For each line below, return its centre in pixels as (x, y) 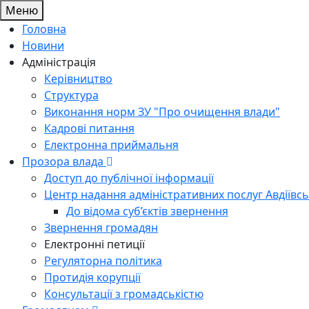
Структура (71, 95)
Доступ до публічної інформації (129, 178)
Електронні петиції (94, 244)
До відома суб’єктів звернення (147, 211)
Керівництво (78, 79)
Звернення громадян (101, 228)
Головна (44, 29)
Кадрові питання (89, 128)
